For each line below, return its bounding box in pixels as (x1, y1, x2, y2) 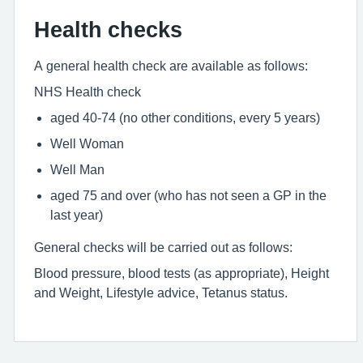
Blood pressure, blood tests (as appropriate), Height (34, 267, 329, 280)
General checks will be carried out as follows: (34, 241, 293, 254)
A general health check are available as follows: (34, 59, 308, 72)
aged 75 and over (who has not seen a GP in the (50, 189, 327, 202)
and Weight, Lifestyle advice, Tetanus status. (34, 286, 288, 299)
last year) (50, 208, 103, 221)
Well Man (50, 163, 105, 176)
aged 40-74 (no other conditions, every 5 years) (50, 111, 320, 124)
